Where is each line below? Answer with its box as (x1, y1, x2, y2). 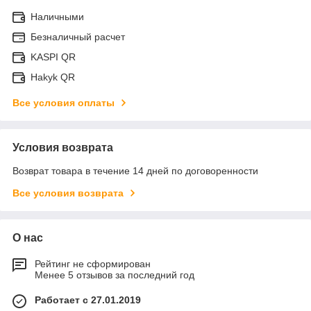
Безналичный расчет (31, 31, 125, 42)
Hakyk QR (31, 71, 75, 83)
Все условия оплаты (12, 96, 115, 108)
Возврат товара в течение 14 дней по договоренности (12, 165, 258, 176)
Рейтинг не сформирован (35, 258, 151, 269)
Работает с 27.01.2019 (35, 294, 141, 305)
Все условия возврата (12, 187, 124, 199)
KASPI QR (31, 51, 76, 62)
